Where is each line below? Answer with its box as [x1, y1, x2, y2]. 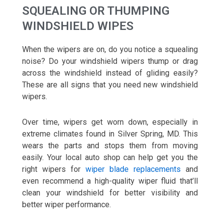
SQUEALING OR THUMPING [22, 4, 169, 18]
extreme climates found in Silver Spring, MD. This [22, 129, 198, 138]
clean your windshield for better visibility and [22, 188, 198, 197]
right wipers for [22, 165, 85, 174]
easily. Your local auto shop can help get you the [22, 153, 198, 162]
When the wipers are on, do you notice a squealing [22, 45, 198, 54]
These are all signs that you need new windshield [22, 80, 198, 89]
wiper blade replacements [85, 165, 181, 174]
